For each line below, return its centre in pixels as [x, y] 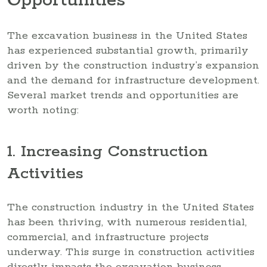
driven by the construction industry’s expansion [133, 65]
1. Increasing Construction [108, 152]
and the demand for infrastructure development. [133, 80]
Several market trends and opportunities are [123, 95]
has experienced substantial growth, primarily [128, 50]
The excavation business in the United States [127, 35]
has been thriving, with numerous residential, [127, 222]
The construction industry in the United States [131, 207]
